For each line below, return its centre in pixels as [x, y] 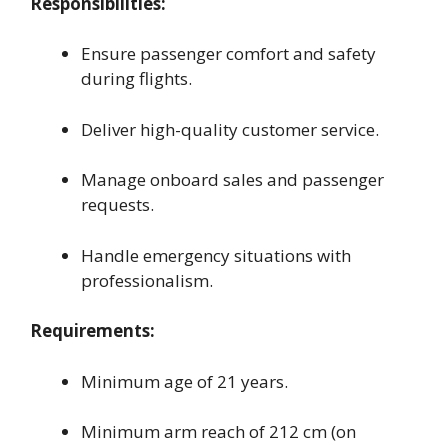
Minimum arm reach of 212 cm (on [218, 432]
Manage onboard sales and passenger [232, 180]
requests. [117, 205]
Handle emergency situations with [216, 255]
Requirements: [92, 331]
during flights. [136, 79]
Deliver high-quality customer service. [230, 129]
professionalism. [147, 280]
